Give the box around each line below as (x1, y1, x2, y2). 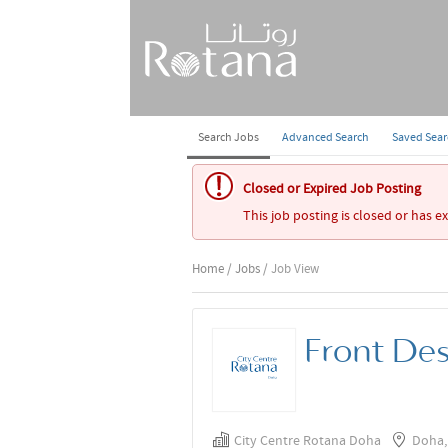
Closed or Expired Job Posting (243, 179, 421, 197)
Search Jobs (198, 129, 260, 145)
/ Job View (263, 260, 319, 277)
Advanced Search (282, 129, 370, 145)
